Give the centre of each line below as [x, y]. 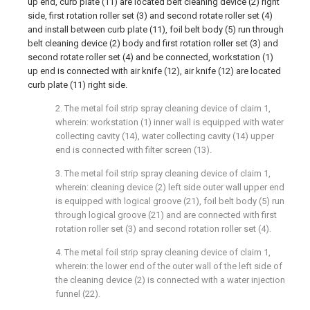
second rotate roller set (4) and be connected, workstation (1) [151, 57]
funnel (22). [78, 294]
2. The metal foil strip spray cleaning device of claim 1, [163, 108]
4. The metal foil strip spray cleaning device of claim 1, [163, 252]
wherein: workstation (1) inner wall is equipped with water [170, 122]
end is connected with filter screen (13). [134, 150]
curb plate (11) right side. [77, 85]
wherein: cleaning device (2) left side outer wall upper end [170, 187]
